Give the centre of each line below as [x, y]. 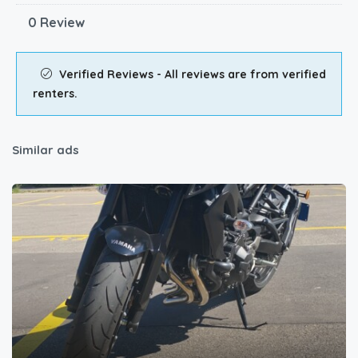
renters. [55, 93]
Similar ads [46, 149]
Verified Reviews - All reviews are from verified [191, 74]
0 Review [56, 22]
